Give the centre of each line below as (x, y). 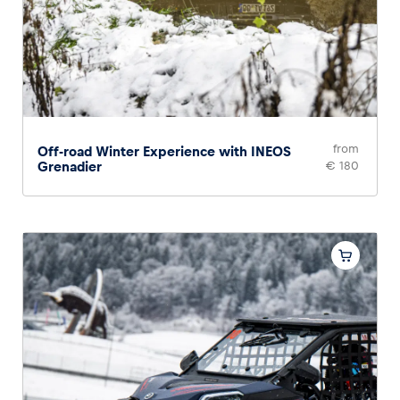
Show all (326, 72)
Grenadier (70, 167)
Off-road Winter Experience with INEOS (164, 152)
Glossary (71, 52)
